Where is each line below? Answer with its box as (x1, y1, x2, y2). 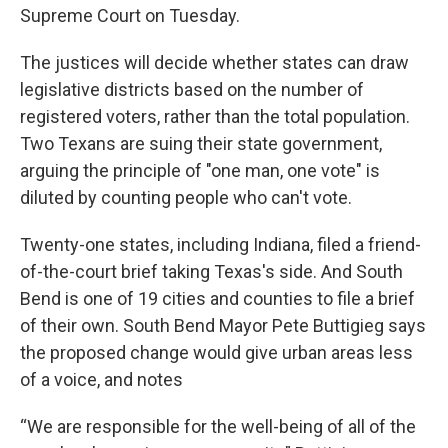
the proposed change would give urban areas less (20, 341, 413, 363)
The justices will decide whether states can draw (20, 51, 409, 73)
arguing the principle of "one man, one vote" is (20, 159, 380, 181)
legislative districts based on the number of (20, 78, 364, 100)
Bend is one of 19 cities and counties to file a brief (20, 287, 415, 309)
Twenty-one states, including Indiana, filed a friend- (20, 233, 421, 255)
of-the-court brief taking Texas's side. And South (20, 260, 403, 282)
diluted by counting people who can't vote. (20, 186, 352, 208)
